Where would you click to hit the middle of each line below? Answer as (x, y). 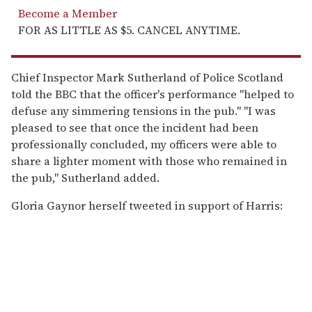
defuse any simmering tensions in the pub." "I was (143, 110)
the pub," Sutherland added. (85, 177)
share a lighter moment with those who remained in (149, 161)
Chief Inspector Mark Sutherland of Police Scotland (147, 77)
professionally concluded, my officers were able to (144, 144)
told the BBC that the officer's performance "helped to (153, 94)
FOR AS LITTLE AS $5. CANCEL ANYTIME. (129, 30)
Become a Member (68, 13)
